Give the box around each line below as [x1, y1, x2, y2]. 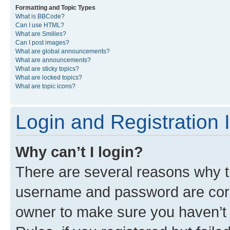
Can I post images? [15, 39, 69, 46]
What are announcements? [15, 56, 91, 64]
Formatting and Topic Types [15, 4, 95, 11]
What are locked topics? [15, 74, 82, 81]
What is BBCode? [15, 13, 65, 20]
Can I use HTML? [15, 22, 64, 29]
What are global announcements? [15, 48, 110, 55]
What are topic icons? [15, 83, 75, 90]
